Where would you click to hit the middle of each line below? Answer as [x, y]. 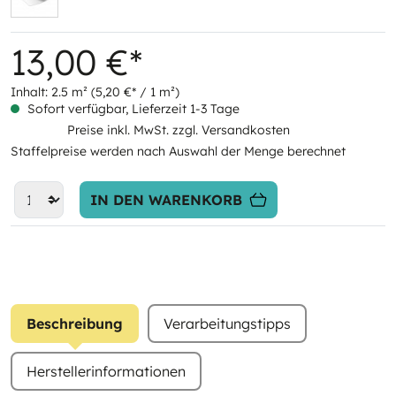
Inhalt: [31, 92]
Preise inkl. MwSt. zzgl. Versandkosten [178, 130]
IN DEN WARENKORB [166, 200]
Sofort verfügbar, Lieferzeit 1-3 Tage [132, 109]
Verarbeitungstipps [227, 324]
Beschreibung [75, 324]
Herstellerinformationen [106, 371]
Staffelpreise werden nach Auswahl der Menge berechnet [178, 151]
